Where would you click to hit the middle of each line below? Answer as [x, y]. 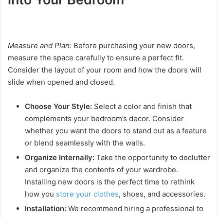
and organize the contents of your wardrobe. [101, 170]
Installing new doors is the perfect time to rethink [110, 182]
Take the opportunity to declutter [152, 158]
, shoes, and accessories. [162, 194]
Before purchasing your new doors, [133, 46]
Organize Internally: [60, 158]
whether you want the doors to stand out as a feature [116, 131]
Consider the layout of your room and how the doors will [105, 70]
